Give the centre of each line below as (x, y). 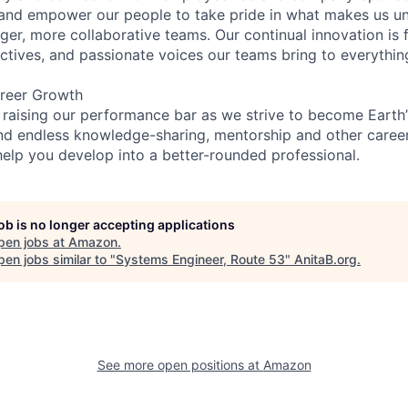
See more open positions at (180, 364)
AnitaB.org (326, 259)
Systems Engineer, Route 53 (200, 259)
